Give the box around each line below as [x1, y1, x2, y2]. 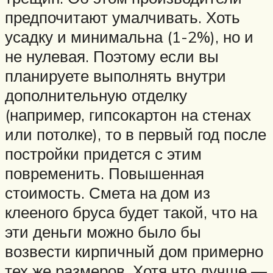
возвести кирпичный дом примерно [5, 241, 263, 261]
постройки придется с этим [5, 144, 202, 164]
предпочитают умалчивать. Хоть [5, 7, 240, 27]
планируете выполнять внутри [5, 66, 226, 86]
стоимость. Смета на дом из [5, 183, 210, 203]
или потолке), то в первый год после [5, 124, 266, 144]
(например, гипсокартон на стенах [5, 105, 251, 125]
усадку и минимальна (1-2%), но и [5, 27, 253, 47]
